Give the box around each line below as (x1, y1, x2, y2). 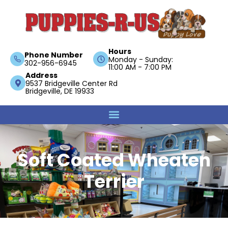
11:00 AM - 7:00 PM (108, 62, 172, 72)
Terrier (83, 168, 145, 194)
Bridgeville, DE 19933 (25, 85, 94, 96)
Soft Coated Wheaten (17, 147, 211, 173)
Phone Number (24, 50, 83, 61)
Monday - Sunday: (108, 54, 173, 65)
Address (25, 70, 58, 80)
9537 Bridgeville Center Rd (25, 78, 118, 89)
